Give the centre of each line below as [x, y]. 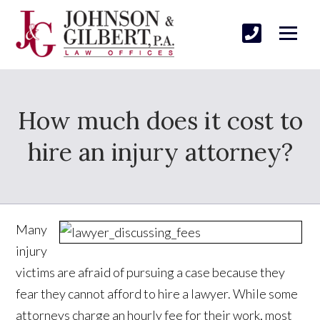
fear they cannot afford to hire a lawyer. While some [157, 293]
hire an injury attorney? [160, 151]
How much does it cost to [160, 120]
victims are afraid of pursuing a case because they [151, 272]
